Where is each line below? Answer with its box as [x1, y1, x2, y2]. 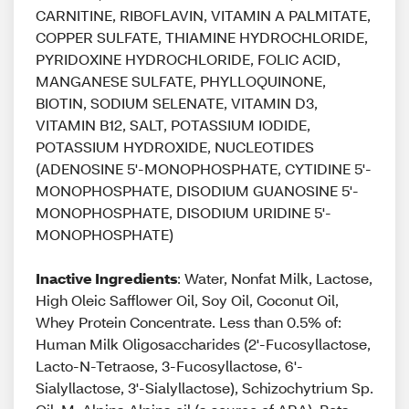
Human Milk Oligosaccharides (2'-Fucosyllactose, [36, 334, 371, 353]
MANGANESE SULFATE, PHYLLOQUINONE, [36, 71, 326, 90]
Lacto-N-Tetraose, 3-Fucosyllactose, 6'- [36, 356, 303, 375]
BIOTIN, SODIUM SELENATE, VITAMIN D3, [36, 93, 318, 112]
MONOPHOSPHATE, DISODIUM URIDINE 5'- [36, 203, 331, 222]
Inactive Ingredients [36, 268, 177, 288]
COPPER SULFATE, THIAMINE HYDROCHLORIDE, [36, 27, 368, 47]
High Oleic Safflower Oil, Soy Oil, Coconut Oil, [36, 290, 339, 309]
